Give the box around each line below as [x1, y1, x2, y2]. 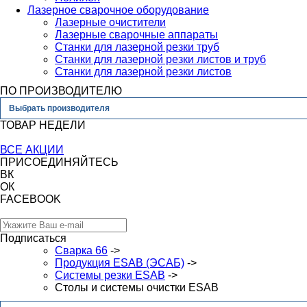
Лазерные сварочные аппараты [55, 29, 218, 40]
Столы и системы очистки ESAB [55, 282, 219, 293]
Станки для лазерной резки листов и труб [55, 53, 266, 65]
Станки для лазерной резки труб [55, 41, 219, 53]
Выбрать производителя [9, 103, 110, 113]
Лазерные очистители [55, 16, 166, 28]
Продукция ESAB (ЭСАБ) [55, 257, 184, 269]
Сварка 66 [55, 245, 108, 256]
